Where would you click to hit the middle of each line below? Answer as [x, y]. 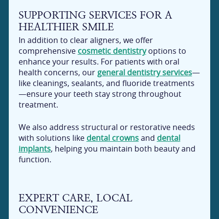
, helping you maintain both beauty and [123, 148]
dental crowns [112, 138]
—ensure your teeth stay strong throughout [100, 94]
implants [34, 148]
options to [166, 51]
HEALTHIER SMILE [66, 26]
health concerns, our [58, 72]
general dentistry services [144, 72]
